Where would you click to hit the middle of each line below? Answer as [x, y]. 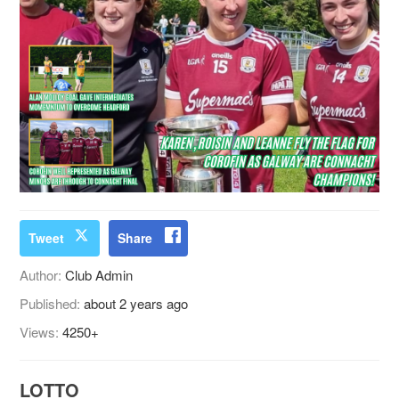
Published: [52, 303]
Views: [41, 331]
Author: [43, 274]
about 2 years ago [136, 303]
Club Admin [99, 274]
